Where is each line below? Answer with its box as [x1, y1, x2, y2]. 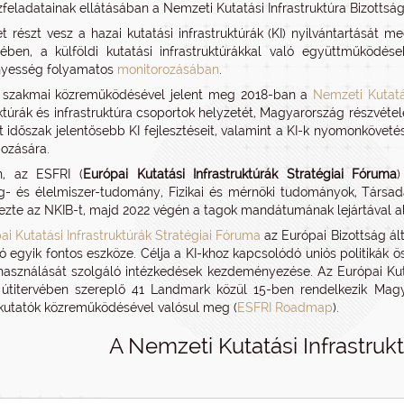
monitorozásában [117, 62, 219, 77]
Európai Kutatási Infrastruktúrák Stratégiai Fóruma [82, 167, 398, 181]
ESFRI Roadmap [237, 300, 333, 315]
